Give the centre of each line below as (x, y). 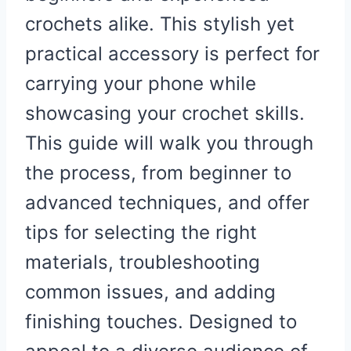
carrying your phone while (141, 83)
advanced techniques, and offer (167, 202)
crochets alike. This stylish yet (160, 24)
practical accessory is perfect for (172, 53)
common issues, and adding (150, 291)
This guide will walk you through (169, 143)
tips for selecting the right (141, 232)
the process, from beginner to (158, 172)
